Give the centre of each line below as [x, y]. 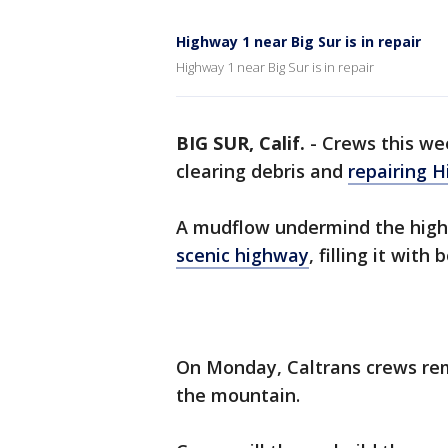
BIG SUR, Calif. [240, 143]
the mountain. [238, 395]
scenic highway [242, 255]
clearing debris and [262, 171]
